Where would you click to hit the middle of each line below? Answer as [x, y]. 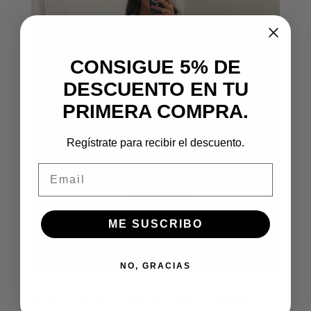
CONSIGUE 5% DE [155, 67]
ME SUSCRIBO [155, 224]
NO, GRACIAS [155, 266]
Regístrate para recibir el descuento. [155, 142]
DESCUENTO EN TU [155, 89]
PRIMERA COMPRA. [155, 111]
